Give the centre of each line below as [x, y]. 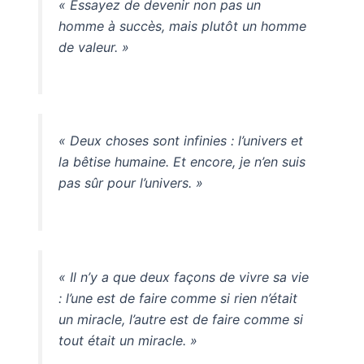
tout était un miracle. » [128, 340]
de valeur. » [93, 47]
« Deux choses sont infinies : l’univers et [180, 141]
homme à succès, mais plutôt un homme [182, 26]
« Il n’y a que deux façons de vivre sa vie [183, 277]
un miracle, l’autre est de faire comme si [180, 319]
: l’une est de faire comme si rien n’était [178, 298]
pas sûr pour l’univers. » [130, 183]
